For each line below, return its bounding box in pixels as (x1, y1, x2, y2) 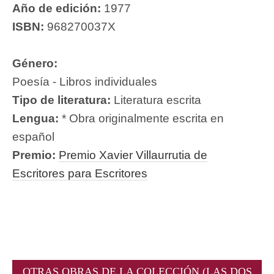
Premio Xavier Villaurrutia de (59, 148, 207, 161)
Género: (12, 56, 57, 70)
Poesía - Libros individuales (12, 75, 157, 88)
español (12, 130, 54, 143)
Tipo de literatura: (12, 93, 111, 106)
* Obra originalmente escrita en (59, 111, 224, 125)
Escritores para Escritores (12, 166, 147, 180)
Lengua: (12, 111, 59, 125)
